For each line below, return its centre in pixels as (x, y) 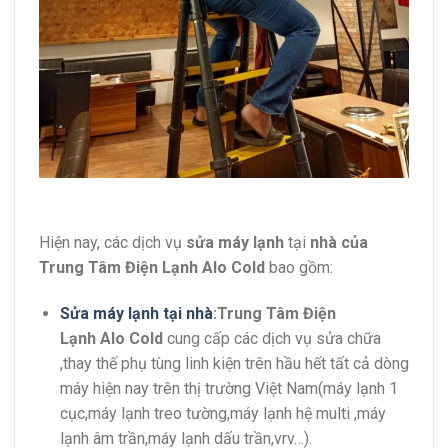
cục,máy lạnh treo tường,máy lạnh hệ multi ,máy (222, 414)
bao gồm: (299, 268)
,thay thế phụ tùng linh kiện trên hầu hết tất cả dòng (234, 364)
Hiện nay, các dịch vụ (112, 243)
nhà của (339, 243)
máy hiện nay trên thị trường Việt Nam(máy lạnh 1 (228, 389)
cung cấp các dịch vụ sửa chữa (271, 339)
